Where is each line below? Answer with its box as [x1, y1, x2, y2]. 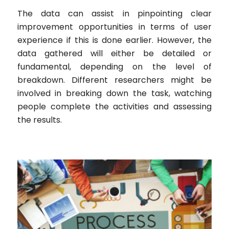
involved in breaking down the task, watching [17, 87, 212, 100]
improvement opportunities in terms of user [17, 21, 212, 33]
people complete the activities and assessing [17, 101, 212, 113]
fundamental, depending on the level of [17, 61, 212, 73]
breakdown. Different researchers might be [17, 74, 212, 86]
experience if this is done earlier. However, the [17, 34, 212, 47]
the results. [17, 114, 62, 126]
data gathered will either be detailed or [17, 48, 212, 60]
